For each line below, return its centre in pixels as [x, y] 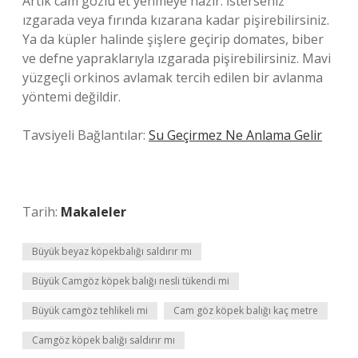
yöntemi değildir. [72, 97]
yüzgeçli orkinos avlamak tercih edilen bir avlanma [173, 78]
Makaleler [93, 212]
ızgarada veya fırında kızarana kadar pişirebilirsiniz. [176, 20]
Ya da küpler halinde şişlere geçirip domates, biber [173, 39]
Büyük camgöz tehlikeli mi [90, 310]
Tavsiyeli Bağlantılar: [86, 135]
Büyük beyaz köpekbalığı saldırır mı [112, 251]
